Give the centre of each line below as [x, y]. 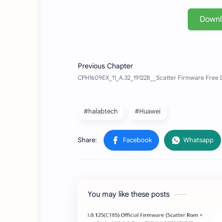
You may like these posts [129, 194]
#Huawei [148, 111]
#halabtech [101, 111]
